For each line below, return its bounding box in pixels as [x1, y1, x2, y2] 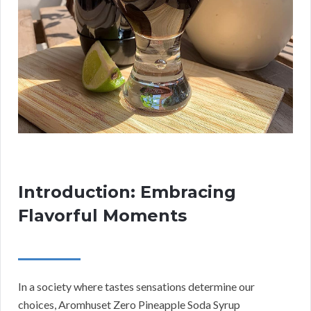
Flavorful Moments [18, 205, 187, 226]
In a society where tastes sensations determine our [18, 279, 255, 293]
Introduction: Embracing [18, 181, 236, 202]
